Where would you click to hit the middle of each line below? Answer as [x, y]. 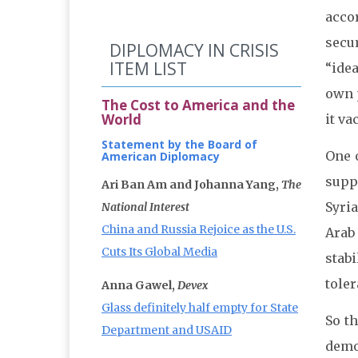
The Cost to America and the [198, 105]
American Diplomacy [161, 157]
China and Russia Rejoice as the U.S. [199, 230]
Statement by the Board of [179, 145]
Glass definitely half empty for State [200, 308]
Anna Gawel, [139, 286]
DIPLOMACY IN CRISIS [194, 51]
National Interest [145, 207]
